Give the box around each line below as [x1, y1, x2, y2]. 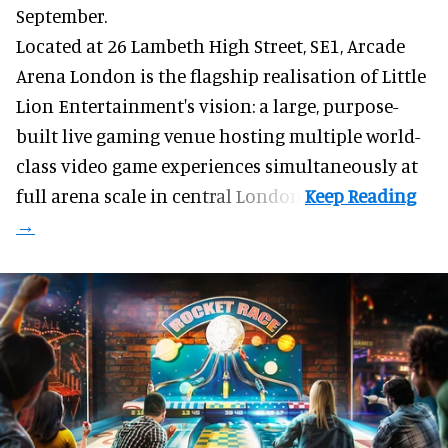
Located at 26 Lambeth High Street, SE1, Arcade [16, 33, 405, 57]
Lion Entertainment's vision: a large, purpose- [16, 93, 398, 117]
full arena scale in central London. [16, 183, 305, 207]
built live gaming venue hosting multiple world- [16, 123, 420, 147]
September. [16, 3, 107, 27]
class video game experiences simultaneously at [16, 153, 418, 177]
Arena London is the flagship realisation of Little [16, 63, 426, 87]
